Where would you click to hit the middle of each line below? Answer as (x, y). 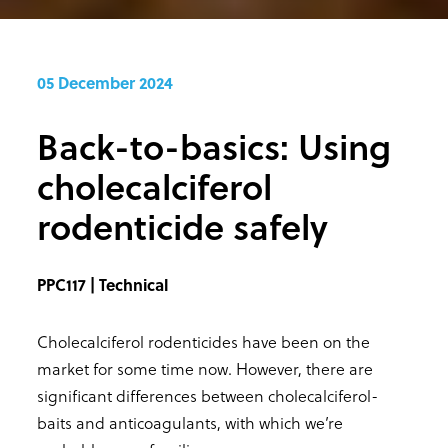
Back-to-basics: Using (214, 146)
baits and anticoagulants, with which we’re (190, 423)
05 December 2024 (105, 83)
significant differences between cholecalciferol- (207, 396)
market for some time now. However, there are (205, 369)
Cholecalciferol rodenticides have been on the (203, 342)
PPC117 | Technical (102, 285)
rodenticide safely (182, 226)
